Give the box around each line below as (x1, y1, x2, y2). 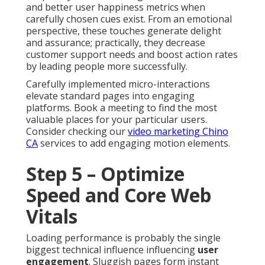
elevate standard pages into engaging (26, 89, 195, 102)
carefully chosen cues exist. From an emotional (26, 12, 232, 25)
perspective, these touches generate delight (26, 24, 221, 37)
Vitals (26, 203, 77, 229)
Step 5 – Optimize (26, 160, 185, 186)
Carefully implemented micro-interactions (26, 77, 210, 91)
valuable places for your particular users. (26, 112, 207, 126)
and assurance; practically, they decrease (26, 35, 205, 49)
